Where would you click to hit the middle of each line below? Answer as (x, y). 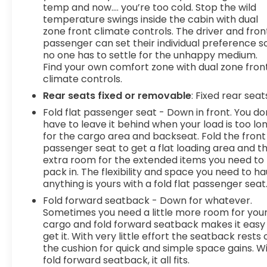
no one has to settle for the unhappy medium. (150, 55)
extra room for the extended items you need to (154, 160)
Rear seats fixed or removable (117, 95)
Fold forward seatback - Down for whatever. (148, 200)
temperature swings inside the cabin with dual (151, 19)
